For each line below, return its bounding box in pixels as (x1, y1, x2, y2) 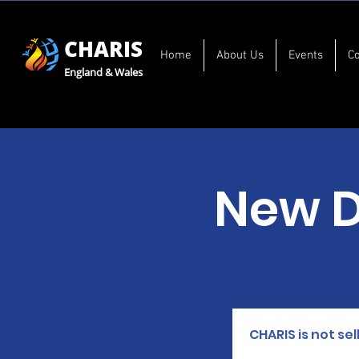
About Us (216, 48, 264, 63)
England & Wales (64, 65, 143, 79)
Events (288, 48, 324, 63)
